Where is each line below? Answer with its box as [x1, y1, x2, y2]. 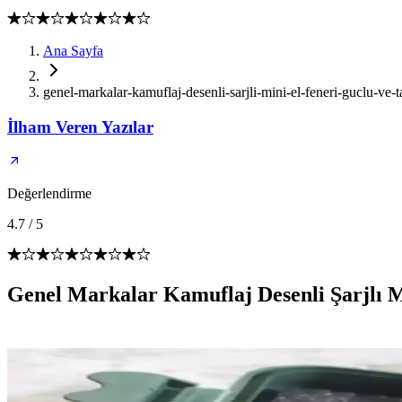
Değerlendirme [7, 186, 92, 202]
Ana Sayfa [43, 43, 103, 58]
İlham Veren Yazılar [7, 117, 153, 136]
